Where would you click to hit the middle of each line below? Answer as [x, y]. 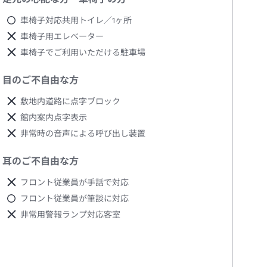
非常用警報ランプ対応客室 [71, 215]
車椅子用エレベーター [62, 37]
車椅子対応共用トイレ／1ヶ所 [76, 21]
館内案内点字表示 [54, 118]
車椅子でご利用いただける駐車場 [83, 53]
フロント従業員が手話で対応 [75, 183]
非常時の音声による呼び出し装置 [83, 134]
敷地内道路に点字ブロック [71, 102]
